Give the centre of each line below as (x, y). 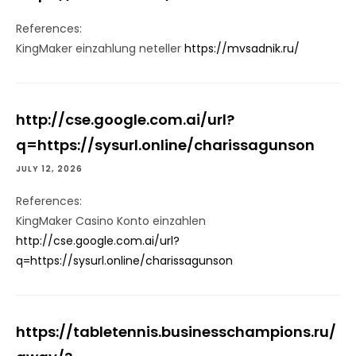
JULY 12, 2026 (49, 169)
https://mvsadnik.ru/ (242, 49)
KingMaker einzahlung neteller (100, 49)
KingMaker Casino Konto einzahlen (111, 221)
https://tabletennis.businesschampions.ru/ (176, 332)
